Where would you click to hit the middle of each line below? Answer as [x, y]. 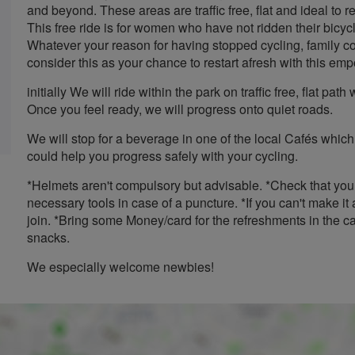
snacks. [48, 237]
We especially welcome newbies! [120, 267]
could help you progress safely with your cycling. [162, 156]
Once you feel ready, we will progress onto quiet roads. [180, 109]
